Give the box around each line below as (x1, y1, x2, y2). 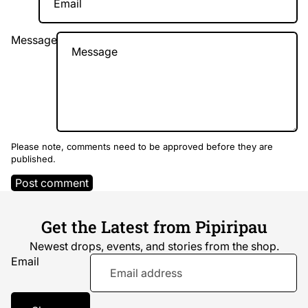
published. (11, 153, 56, 165)
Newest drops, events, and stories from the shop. (29, 239, 279, 254)
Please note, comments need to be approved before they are (11, 141, 273, 153)
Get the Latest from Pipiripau (41, 216, 267, 239)
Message (11, 33, 57, 47)
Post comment (15, 176, 89, 190)
